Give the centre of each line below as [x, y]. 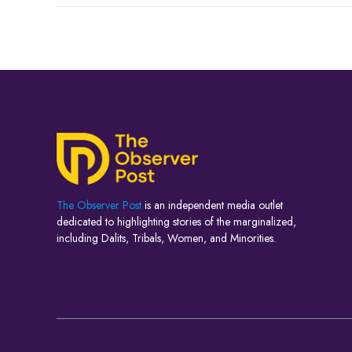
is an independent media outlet [212, 205]
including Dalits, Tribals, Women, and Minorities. [166, 238]
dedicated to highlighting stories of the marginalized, [176, 222]
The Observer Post [99, 205]
